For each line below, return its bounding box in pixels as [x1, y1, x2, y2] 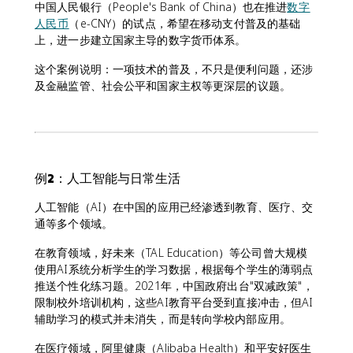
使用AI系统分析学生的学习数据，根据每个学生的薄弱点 [35, 261, 314, 277]
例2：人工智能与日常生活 [35, 169, 180, 186]
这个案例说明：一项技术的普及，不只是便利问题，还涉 [35, 61, 314, 76]
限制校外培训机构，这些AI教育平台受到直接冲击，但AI [35, 294, 314, 310]
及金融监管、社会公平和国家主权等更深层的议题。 [35, 77, 292, 93]
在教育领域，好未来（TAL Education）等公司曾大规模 [35, 244, 308, 260]
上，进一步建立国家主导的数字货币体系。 [35, 32, 247, 47]
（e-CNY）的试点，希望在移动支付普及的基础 [69, 15, 301, 31]
